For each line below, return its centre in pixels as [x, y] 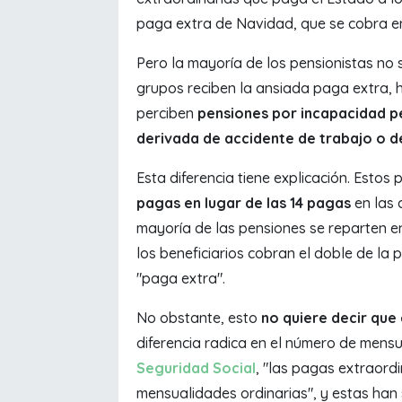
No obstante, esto [197, 318]
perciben [167, 114]
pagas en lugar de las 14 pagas [245, 203]
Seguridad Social [196, 368]
